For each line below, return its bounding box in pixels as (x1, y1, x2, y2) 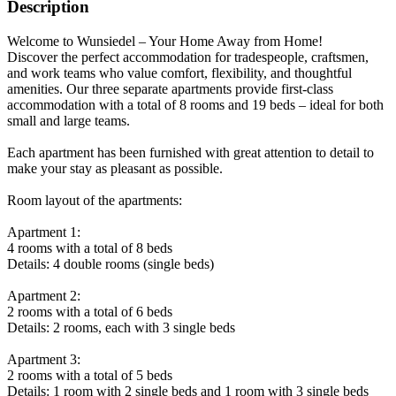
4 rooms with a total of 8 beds (7, 240, 172, 255)
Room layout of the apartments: (7, 192, 182, 208)
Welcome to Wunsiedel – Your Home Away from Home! (7, 33, 323, 49)
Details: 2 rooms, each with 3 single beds (7, 319, 235, 335)
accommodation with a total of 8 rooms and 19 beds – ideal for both (7, 96, 384, 112)
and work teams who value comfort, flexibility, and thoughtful (7, 65, 352, 80)
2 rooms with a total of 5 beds (7, 367, 172, 383)
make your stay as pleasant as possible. (7, 160, 223, 176)
